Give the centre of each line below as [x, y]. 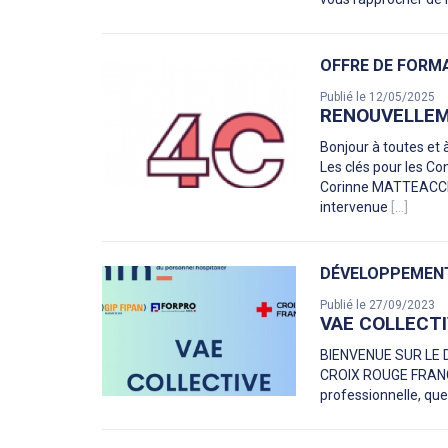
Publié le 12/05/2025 [378, 97]
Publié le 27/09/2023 [378, 305]
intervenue [356, 207]
